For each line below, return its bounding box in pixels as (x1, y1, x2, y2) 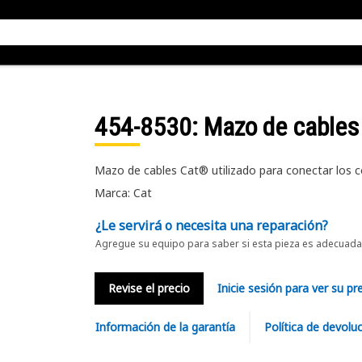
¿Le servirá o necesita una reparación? (95, 217, 328, 234)
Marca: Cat (94, 185, 152, 200)
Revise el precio (107, 280, 190, 296)
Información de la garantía (95, 319, 235, 335)
